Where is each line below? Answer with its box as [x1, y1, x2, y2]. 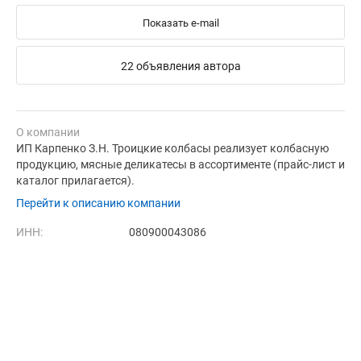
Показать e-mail [142, 16, 219, 29]
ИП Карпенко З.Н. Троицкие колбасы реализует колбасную [16, 141, 329, 155]
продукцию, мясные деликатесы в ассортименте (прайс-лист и [16, 157, 345, 171]
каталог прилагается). [16, 173, 135, 187]
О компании [16, 125, 80, 139]
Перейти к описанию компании [16, 196, 180, 210]
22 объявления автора [120, 59, 241, 73]
